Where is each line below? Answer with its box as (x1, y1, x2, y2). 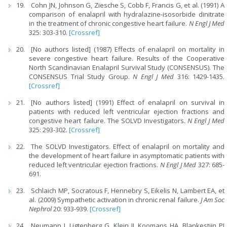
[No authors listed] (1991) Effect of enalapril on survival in (31, 98, 224, 107)
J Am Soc (200, 195, 225, 205)
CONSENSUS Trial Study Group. (29, 72, 133, 82)
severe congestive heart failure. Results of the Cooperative (29, 54, 224, 63)
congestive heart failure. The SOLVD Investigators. (29, 116, 187, 126)
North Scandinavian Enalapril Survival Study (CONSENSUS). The (29, 63, 224, 72)
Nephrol (29, 204, 54, 214)
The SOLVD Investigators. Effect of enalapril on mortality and (31, 142, 224, 152)
